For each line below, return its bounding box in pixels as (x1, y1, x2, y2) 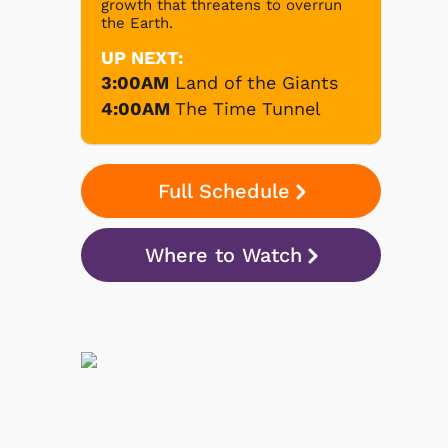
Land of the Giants (175, 71, 338, 93)
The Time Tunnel (175, 97, 321, 119)
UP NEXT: (101, 46, 183, 68)
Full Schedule (157, 178, 290, 203)
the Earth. (101, 13, 173, 32)
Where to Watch (145, 242, 302, 267)
